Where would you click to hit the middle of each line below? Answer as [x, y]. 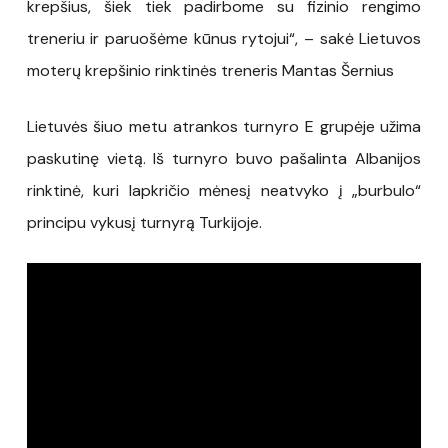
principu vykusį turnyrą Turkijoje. [144, 222]
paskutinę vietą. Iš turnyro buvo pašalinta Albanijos [224, 158]
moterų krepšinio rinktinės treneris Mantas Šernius [210, 70]
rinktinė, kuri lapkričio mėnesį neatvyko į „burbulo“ [224, 190]
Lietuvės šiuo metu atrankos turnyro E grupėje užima [224, 126]
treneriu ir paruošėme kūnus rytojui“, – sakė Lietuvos [224, 38]
